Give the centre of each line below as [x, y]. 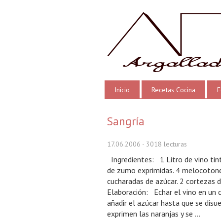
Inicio [122, 90]
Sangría [126, 121]
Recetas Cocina [173, 90]
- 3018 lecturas [164, 144]
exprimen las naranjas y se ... [154, 214]
